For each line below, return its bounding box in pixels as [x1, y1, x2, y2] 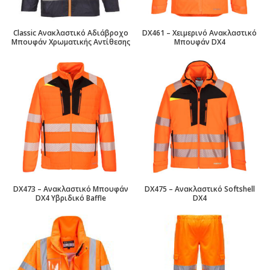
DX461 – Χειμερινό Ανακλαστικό [142, 28, 257, 38]
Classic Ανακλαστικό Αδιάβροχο [13, 28, 128, 38]
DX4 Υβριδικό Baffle [35, 193, 106, 203]
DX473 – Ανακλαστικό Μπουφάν [13, 184, 128, 194]
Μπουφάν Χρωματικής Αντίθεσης [11, 37, 130, 47]
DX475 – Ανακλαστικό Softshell [144, 184, 255, 194]
